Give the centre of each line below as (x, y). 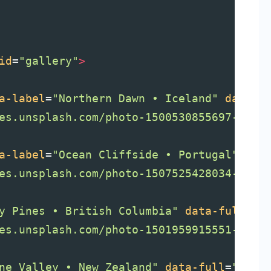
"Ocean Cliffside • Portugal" (145, 154)
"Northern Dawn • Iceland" (135, 98)
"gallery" (49, 60)
